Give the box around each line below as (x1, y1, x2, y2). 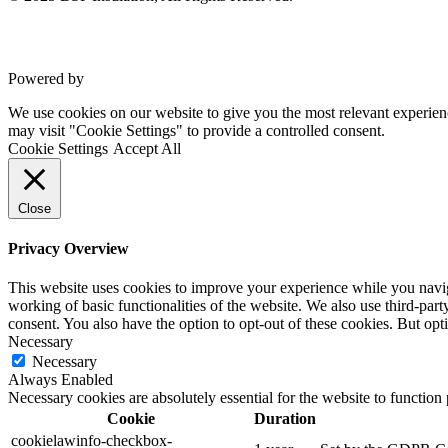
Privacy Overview (8, 239, 129, 257)
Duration (254, 410, 316, 428)
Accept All (113, 139, 181, 157)
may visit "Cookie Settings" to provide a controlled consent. (8, 121, 385, 139)
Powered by (8, 69, 88, 87)
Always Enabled (8, 371, 113, 389)
